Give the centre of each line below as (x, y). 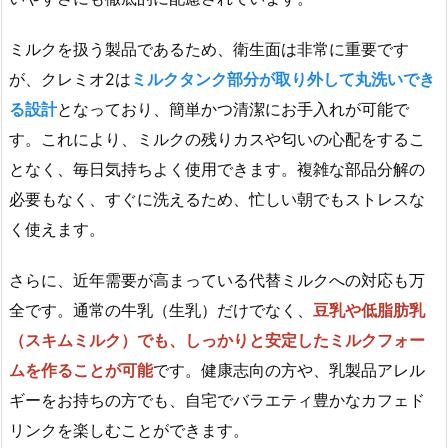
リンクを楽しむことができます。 (129, 429)
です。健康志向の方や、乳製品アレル (289, 369)
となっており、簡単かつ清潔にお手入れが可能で (233, 108)
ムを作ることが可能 (81, 369)
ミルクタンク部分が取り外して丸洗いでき (283, 78)
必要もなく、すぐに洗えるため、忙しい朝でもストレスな (217, 198)
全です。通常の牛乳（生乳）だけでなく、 (161, 309)
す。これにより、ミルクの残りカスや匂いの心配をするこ (217, 138)
